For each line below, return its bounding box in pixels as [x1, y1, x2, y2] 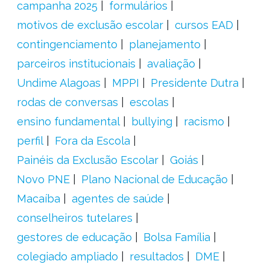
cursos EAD [174, 19, 233, 31]
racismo [183, 115, 224, 128]
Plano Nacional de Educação [81, 173, 228, 186]
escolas [129, 96, 169, 108]
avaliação [146, 57, 195, 70]
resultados [129, 250, 184, 263]
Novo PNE [16, 173, 70, 186]
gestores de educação [16, 231, 132, 243]
